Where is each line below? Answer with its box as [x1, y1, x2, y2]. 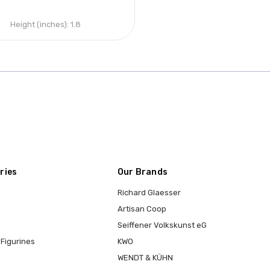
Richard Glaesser [117, 188, 181, 198]
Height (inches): [10, 19, 69, 29]
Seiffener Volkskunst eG [117, 221, 207, 230]
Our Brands [117, 167, 168, 178]
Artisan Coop [117, 204, 166, 214]
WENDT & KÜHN [117, 253, 173, 262]
